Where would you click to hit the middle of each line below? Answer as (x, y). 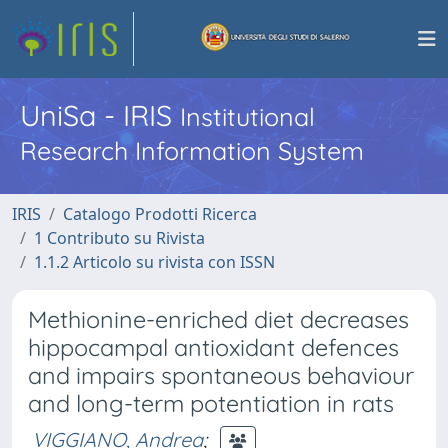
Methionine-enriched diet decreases (218, 319)
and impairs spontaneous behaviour (221, 375)
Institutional (247, 116)
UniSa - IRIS (100, 115)
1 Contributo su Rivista (119, 238)
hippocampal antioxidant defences (213, 347)
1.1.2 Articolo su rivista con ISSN (154, 262)
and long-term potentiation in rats (211, 403)
